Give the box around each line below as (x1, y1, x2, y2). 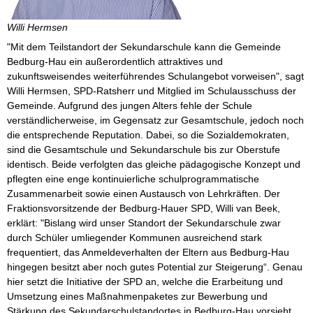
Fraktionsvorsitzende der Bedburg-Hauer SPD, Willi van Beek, (7, 203, 280, 214)
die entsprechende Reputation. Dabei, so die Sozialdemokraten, (7, 129, 289, 141)
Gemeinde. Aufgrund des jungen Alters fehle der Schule (7, 100, 252, 112)
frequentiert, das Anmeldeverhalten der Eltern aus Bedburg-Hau (7, 247, 289, 259)
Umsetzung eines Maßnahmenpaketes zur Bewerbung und (7, 291, 268, 303)
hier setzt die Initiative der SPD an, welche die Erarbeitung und (7, 276, 283, 288)
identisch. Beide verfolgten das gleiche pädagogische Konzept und (7, 159, 300, 170)
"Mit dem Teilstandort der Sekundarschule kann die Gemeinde (7, 41, 281, 53)
